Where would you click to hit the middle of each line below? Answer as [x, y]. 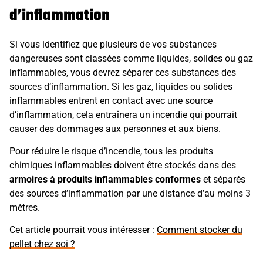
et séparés [223, 179]
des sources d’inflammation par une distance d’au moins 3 [130, 193]
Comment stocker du [200, 230]
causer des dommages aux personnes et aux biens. [115, 129]
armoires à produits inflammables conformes [105, 179]
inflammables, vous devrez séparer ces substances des [123, 72]
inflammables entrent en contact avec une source [111, 100]
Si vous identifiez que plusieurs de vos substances [113, 44]
